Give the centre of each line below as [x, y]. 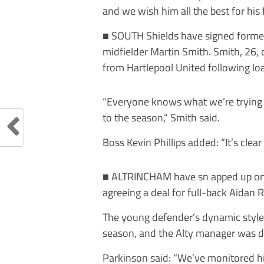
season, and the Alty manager [170, 233]
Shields [164, 35]
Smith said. [194, 117]
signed [221, 35]
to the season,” [135, 117]
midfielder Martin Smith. [157, 51]
